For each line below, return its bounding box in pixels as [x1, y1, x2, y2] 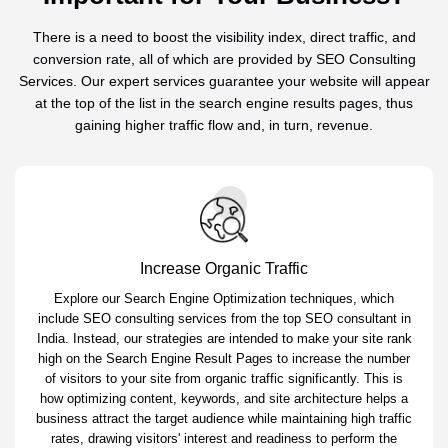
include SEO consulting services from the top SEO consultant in [37, 311, 411, 327]
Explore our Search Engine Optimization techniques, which [54, 291, 394, 307]
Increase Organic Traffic [140, 260, 308, 278]
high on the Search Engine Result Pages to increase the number [38, 351, 410, 367]
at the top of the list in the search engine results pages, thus [35, 95, 413, 112]
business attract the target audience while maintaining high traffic [36, 411, 412, 427]
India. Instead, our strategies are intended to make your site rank [36, 331, 412, 347]
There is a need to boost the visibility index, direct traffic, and [32, 29, 416, 46]
